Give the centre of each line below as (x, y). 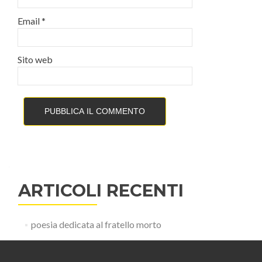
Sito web (35, 59)
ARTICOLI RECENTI (101, 190)
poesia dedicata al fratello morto (96, 224)
